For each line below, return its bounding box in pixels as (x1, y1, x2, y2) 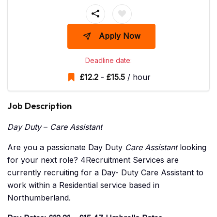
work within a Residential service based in (7, 180, 159, 190)
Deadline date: (85, 56, 132, 65)
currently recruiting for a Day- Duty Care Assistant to (7, 168, 203, 178)
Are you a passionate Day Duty (7, 142, 125, 153)
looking (177, 142, 206, 153)
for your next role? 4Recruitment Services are (7, 155, 179, 165)
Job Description (7, 100, 72, 112)
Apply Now (98, 31, 140, 41)
